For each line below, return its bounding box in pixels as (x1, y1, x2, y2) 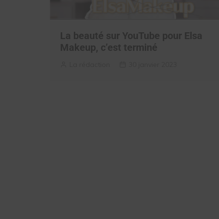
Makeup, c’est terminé (60, 42, 157, 53)
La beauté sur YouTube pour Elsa (60, 30, 202, 42)
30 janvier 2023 (129, 60, 177, 69)
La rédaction (69, 60, 110, 69)
